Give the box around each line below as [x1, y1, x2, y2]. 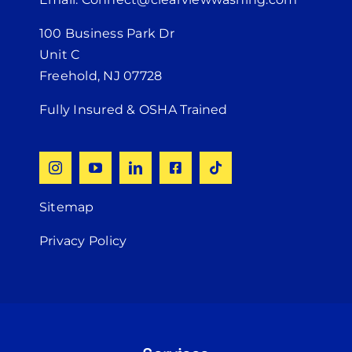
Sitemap [38, 199, 94, 214]
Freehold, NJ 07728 [38, 68, 163, 83]
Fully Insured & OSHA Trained [38, 101, 228, 117]
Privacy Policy [38, 233, 127, 248]
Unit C [38, 46, 80, 62]
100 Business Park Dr [38, 25, 174, 41]
